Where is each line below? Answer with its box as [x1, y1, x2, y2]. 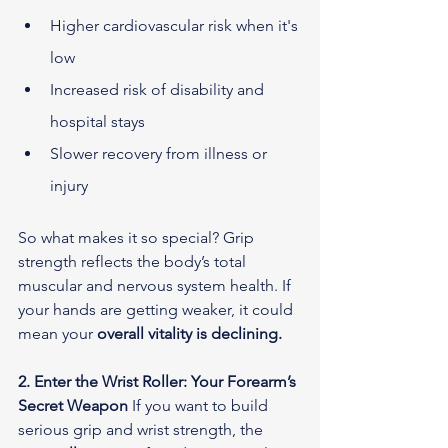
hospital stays [50, 112, 145, 131]
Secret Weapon [18, 396, 128, 415]
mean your [18, 324, 97, 343]
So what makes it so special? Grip [18, 228, 258, 247]
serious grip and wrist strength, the [18, 420, 267, 439]
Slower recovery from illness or [50, 144, 271, 163]
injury [50, 176, 88, 195]
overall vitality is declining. [97, 324, 282, 343]
